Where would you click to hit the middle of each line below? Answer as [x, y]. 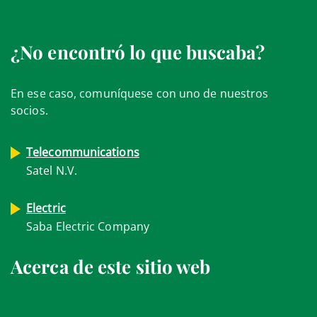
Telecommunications [83, 152]
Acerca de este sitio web [111, 266]
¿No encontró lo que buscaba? [138, 52]
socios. [29, 110]
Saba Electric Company [88, 226]
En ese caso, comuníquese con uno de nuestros [140, 93]
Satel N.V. [52, 171]
